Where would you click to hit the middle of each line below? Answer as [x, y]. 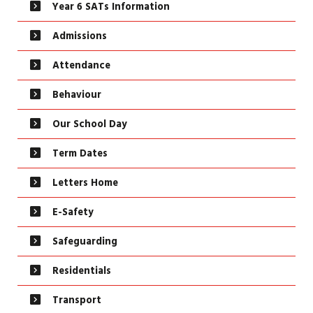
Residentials [82, 272]
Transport [77, 301]
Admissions [80, 37]
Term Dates [80, 155]
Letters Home [85, 184]
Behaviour [77, 96]
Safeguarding [85, 243]
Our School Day [90, 125]
